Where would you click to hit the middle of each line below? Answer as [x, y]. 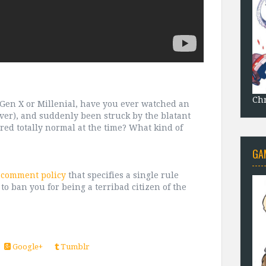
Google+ [27, 247]
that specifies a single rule [122, 175]
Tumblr [74, 247]
